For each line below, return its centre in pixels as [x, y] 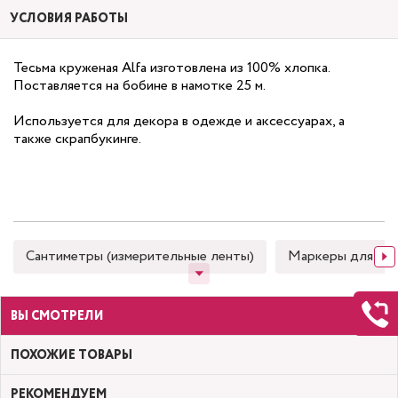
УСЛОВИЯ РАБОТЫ [69, 19]
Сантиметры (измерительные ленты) [140, 256]
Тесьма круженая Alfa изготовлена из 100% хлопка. [171, 68]
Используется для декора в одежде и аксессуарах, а [179, 121]
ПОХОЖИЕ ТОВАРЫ [72, 355]
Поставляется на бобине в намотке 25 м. [139, 86]
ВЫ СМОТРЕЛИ [57, 316]
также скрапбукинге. [77, 139]
